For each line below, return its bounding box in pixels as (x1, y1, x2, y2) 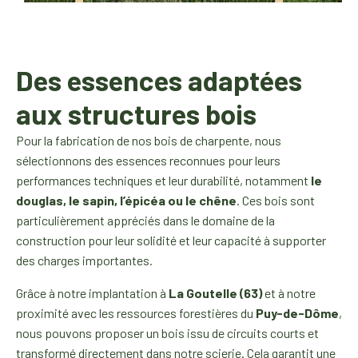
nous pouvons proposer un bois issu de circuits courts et (16, 324, 319, 340)
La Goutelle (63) (169, 284, 262, 300)
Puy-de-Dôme (256, 304, 339, 320)
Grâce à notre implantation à (16, 284, 169, 300)
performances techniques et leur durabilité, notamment (16, 172, 311, 188)
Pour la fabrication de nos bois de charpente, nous (16, 132, 281, 148)
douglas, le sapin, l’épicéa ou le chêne (16, 192, 237, 208)
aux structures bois (16, 96, 257, 130)
